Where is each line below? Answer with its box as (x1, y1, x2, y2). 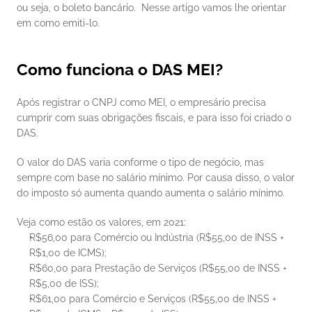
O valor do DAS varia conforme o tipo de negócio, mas (17, 157, 264, 168)
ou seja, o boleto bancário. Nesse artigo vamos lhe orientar (17, 2, 286, 13)
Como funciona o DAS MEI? (17, 60, 223, 79)
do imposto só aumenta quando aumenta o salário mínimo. (17, 187, 288, 198)
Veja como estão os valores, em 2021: (17, 217, 189, 228)
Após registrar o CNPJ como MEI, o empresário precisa (17, 97, 266, 108)
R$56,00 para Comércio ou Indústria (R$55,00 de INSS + (29, 232, 284, 243)
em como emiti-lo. (17, 17, 102, 29)
